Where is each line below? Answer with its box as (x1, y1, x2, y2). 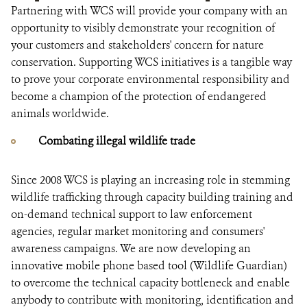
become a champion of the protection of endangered (11, 89, 267, 103)
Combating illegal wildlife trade (27, 134, 195, 148)
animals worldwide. (11, 106, 109, 121)
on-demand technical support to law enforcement (11, 207, 252, 221)
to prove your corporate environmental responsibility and (11, 72, 290, 86)
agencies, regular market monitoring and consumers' (11, 224, 265, 238)
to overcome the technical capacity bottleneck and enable (11, 275, 290, 290)
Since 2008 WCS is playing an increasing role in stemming (11, 173, 290, 187)
